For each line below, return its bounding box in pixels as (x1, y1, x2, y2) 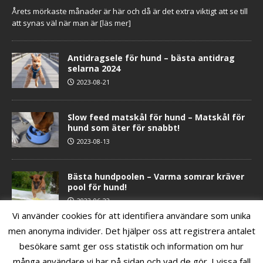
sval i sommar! (68, 240, 129, 252)
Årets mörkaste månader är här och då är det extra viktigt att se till (12, 5, 248, 16)
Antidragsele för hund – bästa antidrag (68, 52, 235, 63)
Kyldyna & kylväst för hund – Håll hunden (68, 230, 241, 241)
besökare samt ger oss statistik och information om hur (19, 240, 244, 252)
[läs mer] (100, 17, 131, 28)
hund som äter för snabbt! (68, 122, 180, 133)
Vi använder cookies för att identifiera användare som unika (12, 210, 251, 222)
